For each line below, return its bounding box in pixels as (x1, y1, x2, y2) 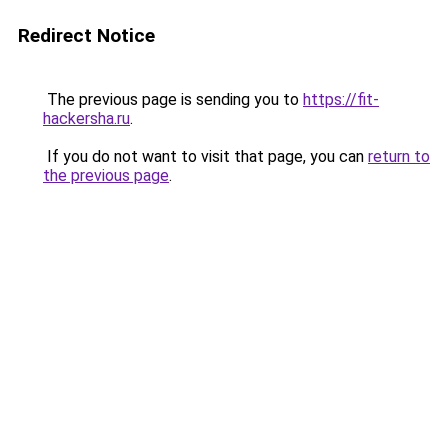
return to (368, 147, 430, 166)
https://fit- (303, 90, 379, 109)
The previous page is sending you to (43, 90, 303, 109)
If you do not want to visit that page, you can (43, 147, 368, 166)
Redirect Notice (18, 24, 155, 47)
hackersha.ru (43, 109, 130, 128)
